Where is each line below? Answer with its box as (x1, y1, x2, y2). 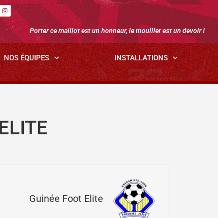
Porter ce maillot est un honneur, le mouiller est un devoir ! (30, 27, 205, 35)
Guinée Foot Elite (29, 193, 103, 204)
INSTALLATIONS (114, 54, 168, 62)
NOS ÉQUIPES (4, 54, 50, 62)
